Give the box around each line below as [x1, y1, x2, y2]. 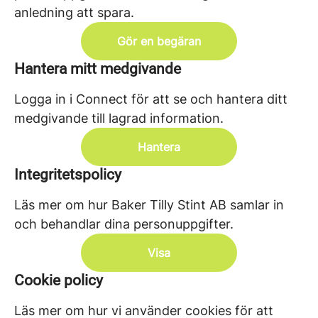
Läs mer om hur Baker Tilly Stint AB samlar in [14, 197, 284, 212]
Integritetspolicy [14, 166, 121, 183]
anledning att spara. [14, 5, 134, 20]
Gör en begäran [117, 34, 201, 48]
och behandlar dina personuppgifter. [14, 216, 234, 231]
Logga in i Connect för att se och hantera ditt [14, 92, 287, 106]
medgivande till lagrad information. [14, 111, 224, 126]
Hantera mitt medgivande [14, 60, 181, 77]
